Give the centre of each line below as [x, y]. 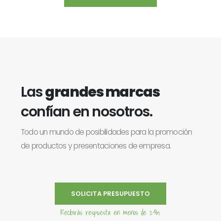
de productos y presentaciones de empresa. [96, 146]
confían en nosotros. [87, 112]
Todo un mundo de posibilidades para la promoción [107, 132]
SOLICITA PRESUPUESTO [110, 194]
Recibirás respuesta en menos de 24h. [110, 212]
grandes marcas [102, 92]
